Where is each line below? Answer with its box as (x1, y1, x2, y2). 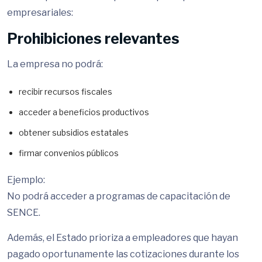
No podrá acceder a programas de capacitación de (7, 191, 230, 202)
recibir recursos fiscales (19, 87, 112, 96)
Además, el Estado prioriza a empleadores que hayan (7, 232, 238, 243)
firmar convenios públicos (19, 148, 119, 158)
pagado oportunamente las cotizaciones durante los (7, 249, 239, 260)
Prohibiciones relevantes (7, 30, 180, 47)
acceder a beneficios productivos (19, 107, 149, 117)
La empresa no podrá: (7, 58, 103, 70)
